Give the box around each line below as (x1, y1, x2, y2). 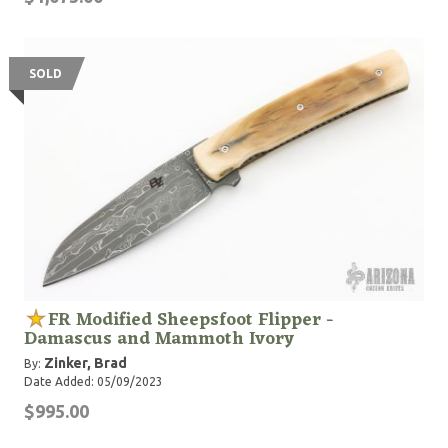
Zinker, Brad (44, 355, 127, 371)
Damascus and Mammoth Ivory (24, 323, 294, 355)
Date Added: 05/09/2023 (24, 375, 163, 388)
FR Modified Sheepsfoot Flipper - (48, 304, 334, 336)
